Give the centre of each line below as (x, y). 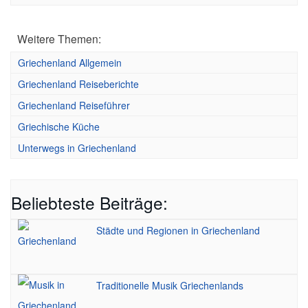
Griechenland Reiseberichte (78, 84)
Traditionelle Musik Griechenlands (170, 285)
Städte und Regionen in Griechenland (178, 230)
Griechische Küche (59, 126)
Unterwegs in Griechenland (77, 148)
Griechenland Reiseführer (74, 105)
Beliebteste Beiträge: (89, 202)
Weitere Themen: (59, 38)
